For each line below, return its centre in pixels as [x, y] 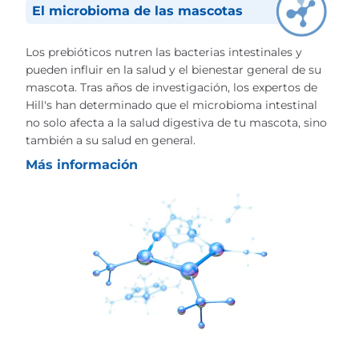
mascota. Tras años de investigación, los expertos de [171, 87]
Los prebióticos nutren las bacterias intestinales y [164, 52]
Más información [82, 164]
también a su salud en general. [111, 140]
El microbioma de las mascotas [137, 10]
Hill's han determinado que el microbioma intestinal [171, 105]
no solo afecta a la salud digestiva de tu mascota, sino [176, 122]
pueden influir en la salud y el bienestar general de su [173, 69]
